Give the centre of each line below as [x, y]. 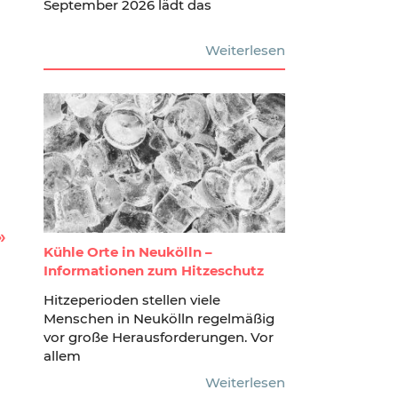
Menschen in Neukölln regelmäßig [159, 319]
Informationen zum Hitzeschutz [153, 271]
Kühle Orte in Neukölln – [127, 252]
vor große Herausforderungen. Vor [158, 338]
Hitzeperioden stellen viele [131, 300]
